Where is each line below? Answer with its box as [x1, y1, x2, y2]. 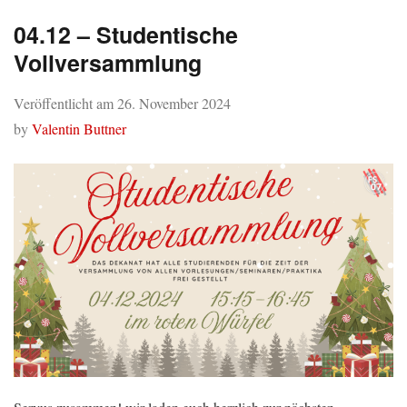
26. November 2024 [117, 93, 231, 113]
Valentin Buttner [32, 118, 126, 138]
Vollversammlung [14, 45, 202, 79]
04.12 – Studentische [14, 17, 238, 51]
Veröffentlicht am [14, 93, 117, 113]
